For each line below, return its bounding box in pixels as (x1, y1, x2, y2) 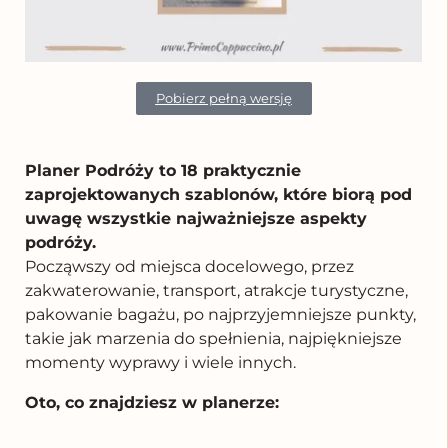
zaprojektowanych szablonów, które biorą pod (25, 185, 412, 205)
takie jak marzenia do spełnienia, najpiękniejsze (25, 329, 402, 349)
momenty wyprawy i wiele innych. (25, 353, 300, 373)
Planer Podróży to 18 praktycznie (25, 161, 301, 181)
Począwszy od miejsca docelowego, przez (25, 257, 354, 277)
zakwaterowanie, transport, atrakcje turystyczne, (25, 281, 408, 301)
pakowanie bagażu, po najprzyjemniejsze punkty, (25, 305, 416, 325)
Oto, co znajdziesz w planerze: (25, 393, 279, 413)
